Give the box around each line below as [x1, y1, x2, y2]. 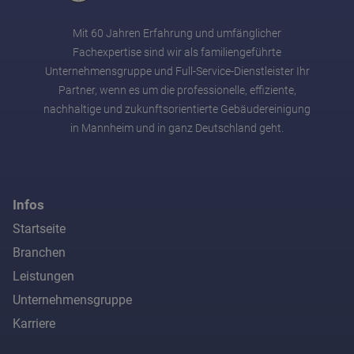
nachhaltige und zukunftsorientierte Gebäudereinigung [43, 103, 311, 117]
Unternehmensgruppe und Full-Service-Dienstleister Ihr [44, 65, 310, 79]
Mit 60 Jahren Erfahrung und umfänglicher [73, 27, 281, 41]
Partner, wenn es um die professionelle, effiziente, [58, 84, 296, 98]
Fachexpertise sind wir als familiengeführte [73, 46, 281, 60]
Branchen [13, 245, 66, 261]
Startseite [13, 221, 66, 237]
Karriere [13, 316, 55, 332]
